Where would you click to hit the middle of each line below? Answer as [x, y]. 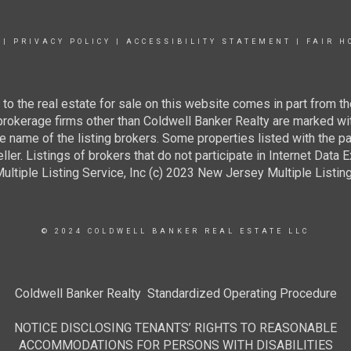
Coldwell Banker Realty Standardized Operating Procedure [175, 293]
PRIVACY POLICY [62, 42]
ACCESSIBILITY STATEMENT [208, 42]
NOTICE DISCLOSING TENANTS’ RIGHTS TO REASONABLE [175, 328]
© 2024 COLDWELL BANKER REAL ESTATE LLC [175, 231]
